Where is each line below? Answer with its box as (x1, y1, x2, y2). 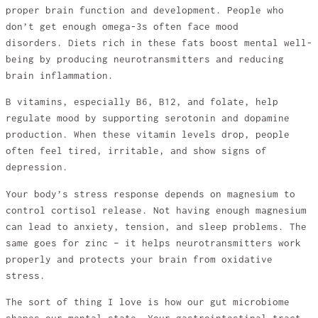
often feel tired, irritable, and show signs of (6, 146, 267, 157)
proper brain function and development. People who (6, 4, 284, 16)
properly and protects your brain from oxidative (6, 253, 273, 265)
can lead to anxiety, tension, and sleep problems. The (6, 221, 307, 232)
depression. (6, 162, 68, 173)
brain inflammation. (6, 70, 114, 81)
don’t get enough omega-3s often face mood (6, 21, 238, 32)
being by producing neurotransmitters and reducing (6, 53, 284, 65)
